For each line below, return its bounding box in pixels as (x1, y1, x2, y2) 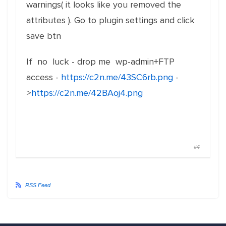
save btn (26, 30, 61, 42)
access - (26, 72, 61, 83)
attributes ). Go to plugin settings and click (26, 15, 195, 26)
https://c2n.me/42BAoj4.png (31, 87, 143, 99)
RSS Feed (25, 182, 50, 189)
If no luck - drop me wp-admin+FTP (26, 56, 175, 68)
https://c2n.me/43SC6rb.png (61, 72, 173, 83)
